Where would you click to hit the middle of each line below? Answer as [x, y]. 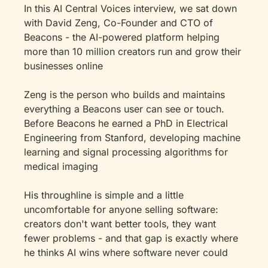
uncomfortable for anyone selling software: [121, 209]
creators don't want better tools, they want [120, 224]
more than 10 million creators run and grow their [133, 51]
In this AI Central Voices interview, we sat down [130, 8]
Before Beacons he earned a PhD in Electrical [126, 123]
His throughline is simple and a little [104, 195]
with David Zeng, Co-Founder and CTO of [118, 23]
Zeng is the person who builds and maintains [124, 95]
